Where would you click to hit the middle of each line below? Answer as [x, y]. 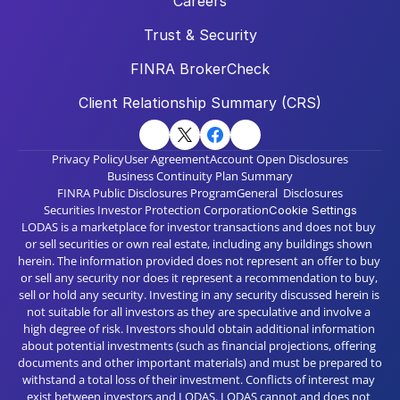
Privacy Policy [88, 159]
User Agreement [167, 159]
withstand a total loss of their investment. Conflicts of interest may [199, 379]
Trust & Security [200, 35]
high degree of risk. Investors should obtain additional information [199, 329]
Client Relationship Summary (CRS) [200, 103]
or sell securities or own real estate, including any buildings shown [199, 244]
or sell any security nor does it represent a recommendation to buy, [199, 278]
